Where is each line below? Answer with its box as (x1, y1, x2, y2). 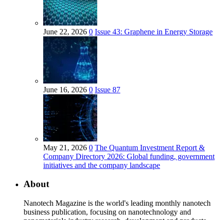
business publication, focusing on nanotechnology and (24, 207, 191, 216)
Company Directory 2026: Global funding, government (43, 152, 215, 161)
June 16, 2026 (43, 85, 89, 94)
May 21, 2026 (43, 143, 89, 152)
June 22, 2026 (43, 27, 89, 36)
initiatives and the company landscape (43, 161, 160, 169)
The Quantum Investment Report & (95, 143, 205, 152)
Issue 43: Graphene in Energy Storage (95, 27, 213, 36)
